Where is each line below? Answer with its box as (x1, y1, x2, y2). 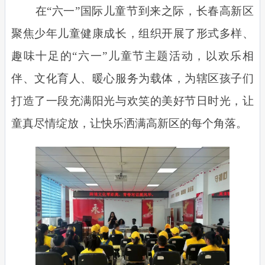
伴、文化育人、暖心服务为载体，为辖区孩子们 (11, 72, 254, 85)
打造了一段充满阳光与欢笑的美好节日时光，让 (11, 94, 254, 107)
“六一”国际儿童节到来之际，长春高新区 (47, 4, 254, 17)
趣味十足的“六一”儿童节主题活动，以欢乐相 (11, 49, 254, 62)
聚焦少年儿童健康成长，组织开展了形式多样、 (11, 27, 254, 40)
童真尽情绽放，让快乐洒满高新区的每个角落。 (11, 117, 247, 130)
